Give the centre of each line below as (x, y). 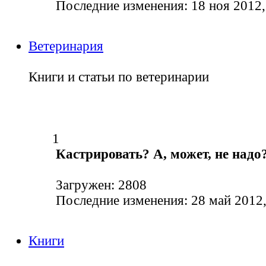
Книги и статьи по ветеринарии (119, 77)
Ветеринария (66, 46)
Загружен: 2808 (99, 185)
